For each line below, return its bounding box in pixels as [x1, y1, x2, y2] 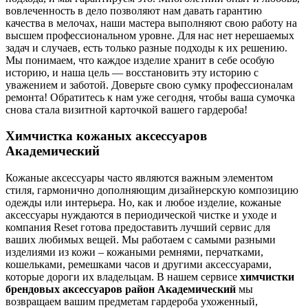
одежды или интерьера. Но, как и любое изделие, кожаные [5, 197, 281, 209]
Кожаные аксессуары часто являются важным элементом [5, 172, 273, 184]
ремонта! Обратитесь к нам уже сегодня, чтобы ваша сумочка [5, 91, 295, 103]
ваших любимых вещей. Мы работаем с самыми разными [5, 234, 276, 246]
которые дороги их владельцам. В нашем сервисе [5, 271, 240, 283]
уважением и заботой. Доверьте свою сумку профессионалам [5, 78, 293, 91]
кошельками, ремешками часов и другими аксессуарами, [5, 258, 272, 271]
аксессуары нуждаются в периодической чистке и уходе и [5, 209, 277, 221]
